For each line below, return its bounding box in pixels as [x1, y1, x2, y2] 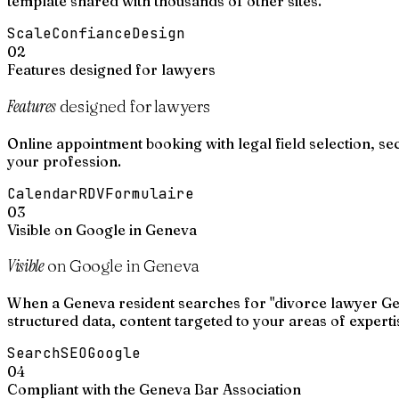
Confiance [52, 24, 132, 44]
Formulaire [105, 183, 194, 203]
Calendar [7, 183, 78, 203]
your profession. [7, 151, 121, 170]
